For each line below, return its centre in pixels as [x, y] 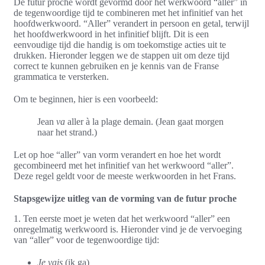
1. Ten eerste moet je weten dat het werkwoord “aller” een [122, 219]
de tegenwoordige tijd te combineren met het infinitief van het [128, 13]
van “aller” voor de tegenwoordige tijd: [86, 240]
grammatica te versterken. [61, 77]
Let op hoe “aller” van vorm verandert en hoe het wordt [117, 155]
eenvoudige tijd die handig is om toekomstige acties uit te [120, 45]
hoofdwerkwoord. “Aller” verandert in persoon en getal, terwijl [131, 24]
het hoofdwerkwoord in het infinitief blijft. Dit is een [111, 34]
